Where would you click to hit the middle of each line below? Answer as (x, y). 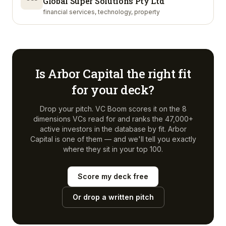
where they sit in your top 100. (113, 149)
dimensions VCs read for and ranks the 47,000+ (113, 119)
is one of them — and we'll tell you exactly (124, 139)
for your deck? (113, 90)
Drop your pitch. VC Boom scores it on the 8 (113, 109)
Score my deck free (113, 176)
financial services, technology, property (101, 12)
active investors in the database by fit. (103, 129)
